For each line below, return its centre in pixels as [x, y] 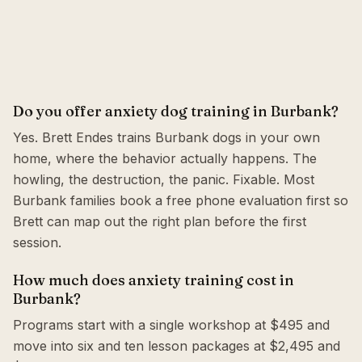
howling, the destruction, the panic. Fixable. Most [164, 179]
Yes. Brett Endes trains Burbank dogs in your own [166, 137]
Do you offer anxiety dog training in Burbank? [176, 111]
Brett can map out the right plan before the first [160, 221]
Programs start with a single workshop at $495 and [171, 325]
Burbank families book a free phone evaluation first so [181, 200]
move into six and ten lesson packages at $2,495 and [177, 346]
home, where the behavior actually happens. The [165, 158]
